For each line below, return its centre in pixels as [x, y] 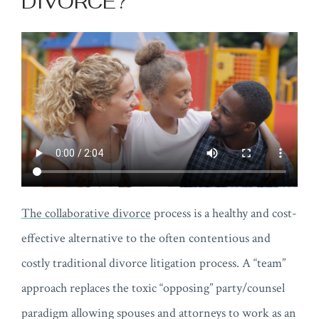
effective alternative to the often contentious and [146, 238]
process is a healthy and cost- [224, 213]
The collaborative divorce [86, 213]
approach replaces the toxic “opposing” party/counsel [153, 288]
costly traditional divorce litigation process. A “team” [153, 263]
